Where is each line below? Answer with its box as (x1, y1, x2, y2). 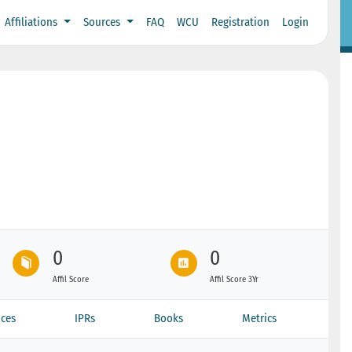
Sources (82, 15, 123, 30)
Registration (211, 15, 269, 30)
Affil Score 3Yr (210, 273, 259, 284)
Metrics (242, 310, 277, 325)
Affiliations (5, 15, 61, 30)
